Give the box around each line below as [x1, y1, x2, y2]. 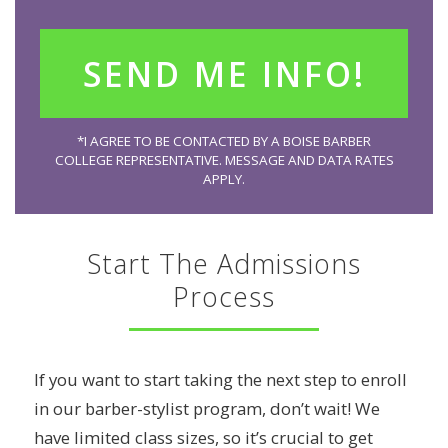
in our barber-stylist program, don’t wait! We [33, 396, 380, 420]
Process [173, 278, 275, 316]
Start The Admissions [87, 245, 361, 283]
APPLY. [203, 169, 245, 188]
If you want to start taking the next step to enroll [33, 367, 407, 391]
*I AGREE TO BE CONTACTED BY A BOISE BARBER [77, 131, 371, 150]
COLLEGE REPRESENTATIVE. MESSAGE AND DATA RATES [54, 150, 394, 169]
